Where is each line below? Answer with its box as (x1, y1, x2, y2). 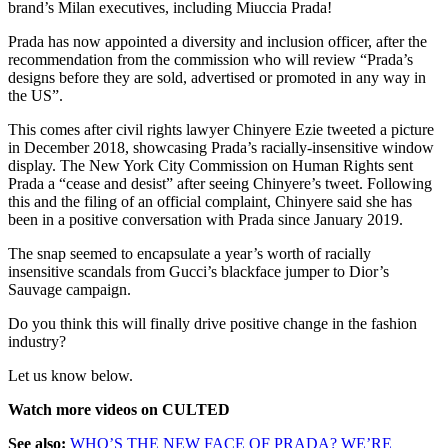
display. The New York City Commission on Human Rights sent (8, 157, 413, 175)
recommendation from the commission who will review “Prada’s (8, 51, 413, 69)
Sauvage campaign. (8, 281, 131, 299)
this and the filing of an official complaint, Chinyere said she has (8, 193, 412, 211)
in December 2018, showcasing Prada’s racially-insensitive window (8, 139, 434, 157)
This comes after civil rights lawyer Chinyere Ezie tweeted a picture (8, 121, 434, 139)
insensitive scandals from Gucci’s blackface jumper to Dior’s (8, 263, 389, 281)
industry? (8, 333, 66, 351)
